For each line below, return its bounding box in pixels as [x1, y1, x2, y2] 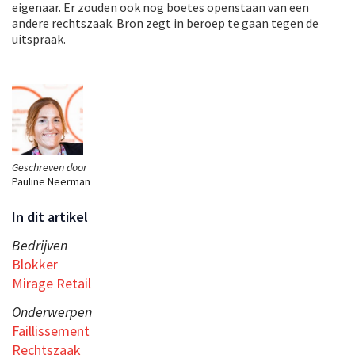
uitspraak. [12, 31, 66, 48]
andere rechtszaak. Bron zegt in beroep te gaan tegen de [12, 15, 319, 32]
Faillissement [12, 322, 90, 341]
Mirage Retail [12, 274, 91, 293]
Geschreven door [12, 160, 87, 175]
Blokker [12, 255, 58, 274]
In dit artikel [12, 208, 88, 227]
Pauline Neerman [12, 174, 90, 189]
